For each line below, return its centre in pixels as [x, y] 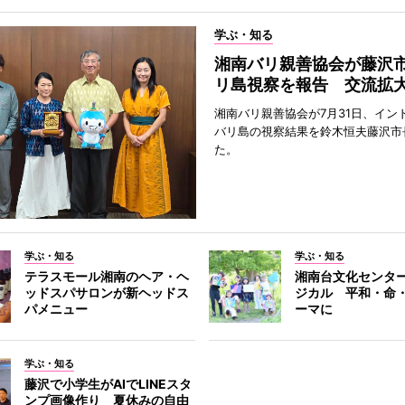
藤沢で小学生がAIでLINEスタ [108, 384]
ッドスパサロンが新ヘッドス [106, 292]
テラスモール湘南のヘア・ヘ [106, 276]
